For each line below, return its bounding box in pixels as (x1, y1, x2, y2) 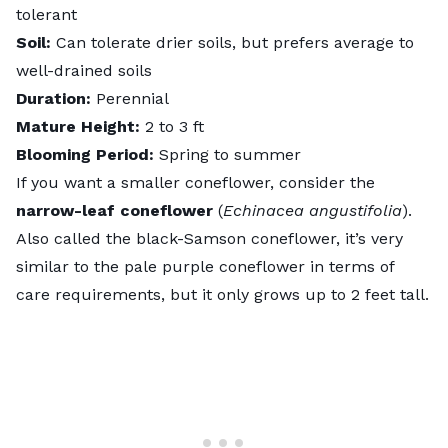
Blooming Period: (16, 144, 159, 164)
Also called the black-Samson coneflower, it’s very (16, 228, 403, 248)
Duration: (16, 88, 96, 108)
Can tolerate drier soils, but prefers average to (56, 32, 414, 52)
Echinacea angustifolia (223, 200, 402, 220)
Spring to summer (159, 144, 301, 164)
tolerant (16, 4, 77, 24)
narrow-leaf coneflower (16, 200, 213, 220)
